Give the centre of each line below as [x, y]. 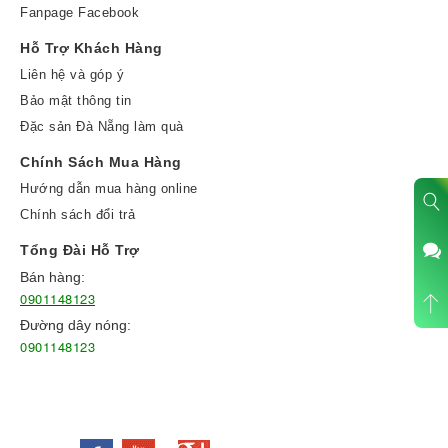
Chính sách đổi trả [77, 215]
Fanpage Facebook [79, 13]
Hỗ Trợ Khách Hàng [91, 48]
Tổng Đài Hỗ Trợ [80, 250]
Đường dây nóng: [75, 325]
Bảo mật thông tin [76, 101]
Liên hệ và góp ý [72, 75]
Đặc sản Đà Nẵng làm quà [102, 127]
